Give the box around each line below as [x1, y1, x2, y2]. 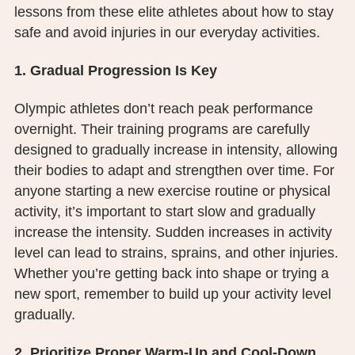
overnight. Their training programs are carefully [13, 121, 310, 138]
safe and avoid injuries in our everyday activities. [13, 25, 320, 41]
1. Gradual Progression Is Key [13, 63, 217, 79]
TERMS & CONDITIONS [185, 42, 326, 56]
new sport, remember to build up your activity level [13, 286, 331, 303]
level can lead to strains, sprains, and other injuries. [13, 245, 338, 261]
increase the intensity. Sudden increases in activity [13, 224, 332, 241]
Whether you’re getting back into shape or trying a [13, 265, 329, 282]
